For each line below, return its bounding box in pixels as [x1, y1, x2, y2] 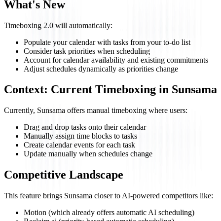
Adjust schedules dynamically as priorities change [24, 64, 178, 73]
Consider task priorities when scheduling [24, 46, 150, 55]
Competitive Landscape [4, 168, 123, 182]
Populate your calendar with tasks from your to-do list [24, 37, 190, 46]
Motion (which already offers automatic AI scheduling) [24, 208, 194, 217]
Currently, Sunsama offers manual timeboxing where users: [4, 106, 187, 115]
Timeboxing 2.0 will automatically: [4, 21, 112, 30]
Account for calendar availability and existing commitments [24, 55, 208, 64]
